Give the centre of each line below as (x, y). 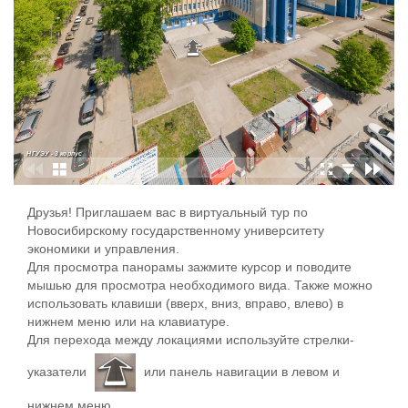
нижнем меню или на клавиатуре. (128, 321)
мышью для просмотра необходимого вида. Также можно (200, 285)
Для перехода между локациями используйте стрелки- (191, 340)
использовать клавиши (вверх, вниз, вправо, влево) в (185, 303)
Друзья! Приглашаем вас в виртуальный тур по (168, 212)
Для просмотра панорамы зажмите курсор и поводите (189, 267)
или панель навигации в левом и (240, 371)
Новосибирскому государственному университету (176, 230)
